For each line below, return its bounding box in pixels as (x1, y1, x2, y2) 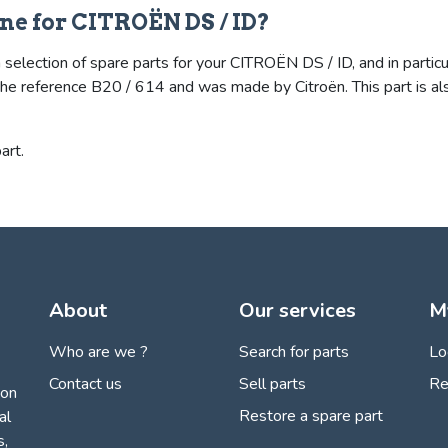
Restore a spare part (239, 405, 383, 428)
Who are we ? (49, 341, 148, 364)
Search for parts (239, 341, 349, 364)
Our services (239, 297, 356, 325)
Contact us (49, 373, 122, 396)
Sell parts (239, 373, 306, 396)
